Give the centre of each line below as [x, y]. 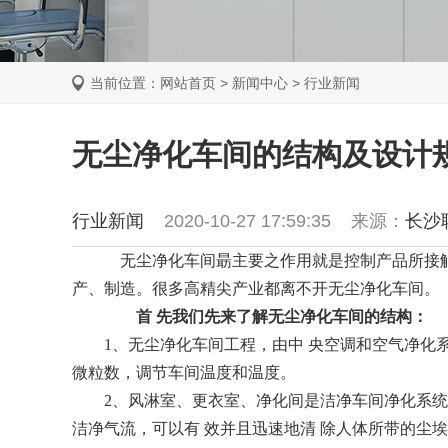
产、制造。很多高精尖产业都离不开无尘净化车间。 [256, 288]
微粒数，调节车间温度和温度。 [184, 372]
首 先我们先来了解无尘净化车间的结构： [282, 316]
